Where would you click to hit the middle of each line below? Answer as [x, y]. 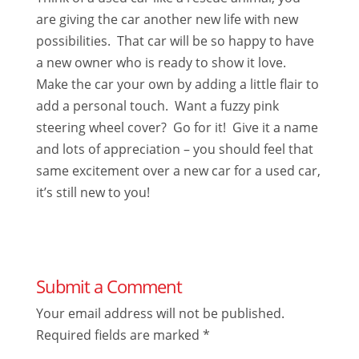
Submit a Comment [109, 286]
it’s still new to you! [93, 192]
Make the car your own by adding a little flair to [177, 84]
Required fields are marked [119, 335]
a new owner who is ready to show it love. [162, 63]
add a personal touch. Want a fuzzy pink [157, 106]
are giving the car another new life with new [167, 19]
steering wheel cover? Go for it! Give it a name [177, 127]
